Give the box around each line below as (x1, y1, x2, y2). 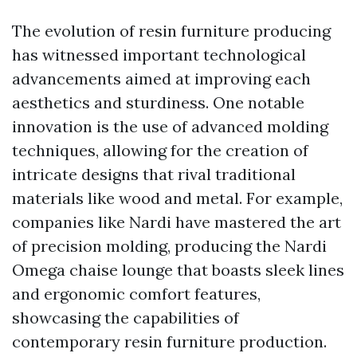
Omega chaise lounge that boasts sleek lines (12, 260, 344, 280)
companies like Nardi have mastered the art (12, 212, 341, 233)
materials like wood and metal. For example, (12, 188, 343, 209)
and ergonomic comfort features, (12, 284, 261, 304)
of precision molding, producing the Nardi (12, 236, 327, 257)
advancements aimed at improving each (12, 69, 311, 89)
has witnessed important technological (12, 45, 306, 65)
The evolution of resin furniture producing (12, 21, 331, 41)
